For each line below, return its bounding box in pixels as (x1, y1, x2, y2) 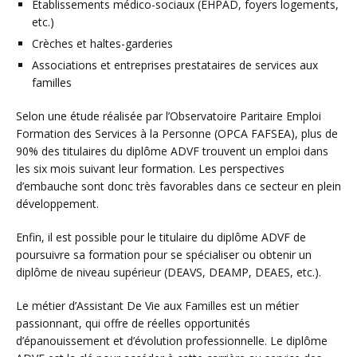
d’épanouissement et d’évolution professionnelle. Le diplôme (16, 332, 328, 348)
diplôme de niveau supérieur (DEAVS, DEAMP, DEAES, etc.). (16, 264, 321, 280)
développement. (16, 195, 99, 211)
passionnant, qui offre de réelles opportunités (16, 315, 250, 331)
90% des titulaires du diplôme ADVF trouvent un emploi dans (16, 143, 328, 159)
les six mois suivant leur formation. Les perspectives (16, 160, 284, 176)
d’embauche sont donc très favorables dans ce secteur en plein (16, 178, 341, 194)
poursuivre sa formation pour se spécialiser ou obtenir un (16, 246, 312, 262)
